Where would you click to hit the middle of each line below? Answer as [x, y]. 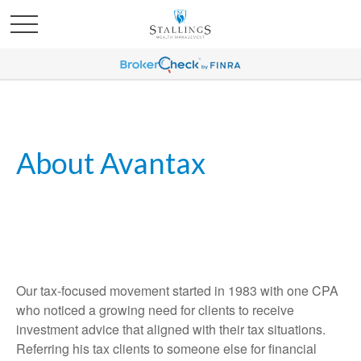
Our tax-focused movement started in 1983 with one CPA [177, 290]
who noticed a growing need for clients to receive [155, 310]
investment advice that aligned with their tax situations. [171, 329]
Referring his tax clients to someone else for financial [166, 349]
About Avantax [111, 163]
